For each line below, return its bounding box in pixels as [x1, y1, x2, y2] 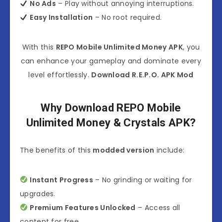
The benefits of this [20, 145, 93, 155]
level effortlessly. [28, 69, 92, 80]
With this [22, 42, 56, 52]
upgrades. [20, 188, 55, 199]
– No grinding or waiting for [93, 174, 192, 185]
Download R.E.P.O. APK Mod [91, 69, 194, 80]
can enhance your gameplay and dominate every [20, 55, 202, 66]
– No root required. [93, 12, 162, 22]
